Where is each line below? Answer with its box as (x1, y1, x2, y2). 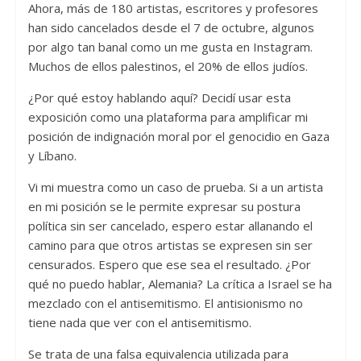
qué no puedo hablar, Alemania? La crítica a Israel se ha (27, 276, 332, 293)
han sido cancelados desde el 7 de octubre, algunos (27, 19, 314, 36)
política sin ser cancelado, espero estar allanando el (27, 218, 313, 234)
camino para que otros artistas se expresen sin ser (27, 237, 313, 254)
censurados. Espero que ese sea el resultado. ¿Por (27, 256, 311, 273)
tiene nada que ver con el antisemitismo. (27, 314, 255, 331)
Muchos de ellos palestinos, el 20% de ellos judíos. (27, 58, 311, 75)
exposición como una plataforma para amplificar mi (27, 109, 308, 126)
